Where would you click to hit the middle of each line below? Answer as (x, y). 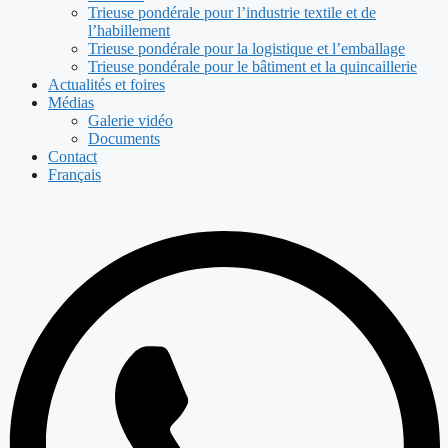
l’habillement (129, 31)
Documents (124, 139)
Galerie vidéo (130, 121)
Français (74, 175)
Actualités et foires (106, 85)
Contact (72, 157)
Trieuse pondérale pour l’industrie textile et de (232, 13)
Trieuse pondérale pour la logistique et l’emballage (246, 49)
